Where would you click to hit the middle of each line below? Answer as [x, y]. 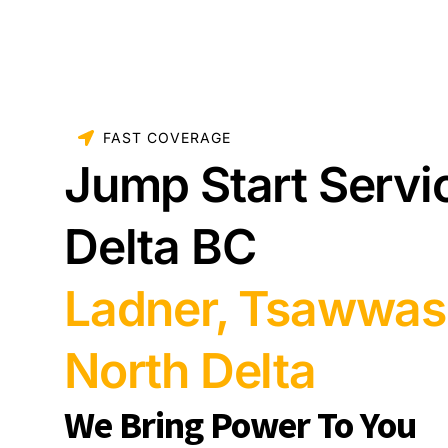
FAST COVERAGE [167, 138]
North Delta [190, 371]
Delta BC [160, 247]
